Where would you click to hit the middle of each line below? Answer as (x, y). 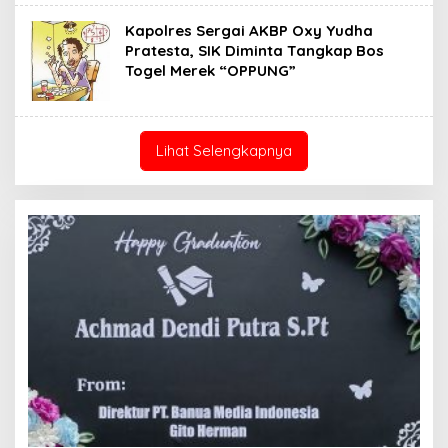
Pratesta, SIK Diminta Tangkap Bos (254, 50)
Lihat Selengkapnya (224, 150)
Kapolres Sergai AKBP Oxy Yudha (249, 30)
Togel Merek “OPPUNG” (210, 70)
